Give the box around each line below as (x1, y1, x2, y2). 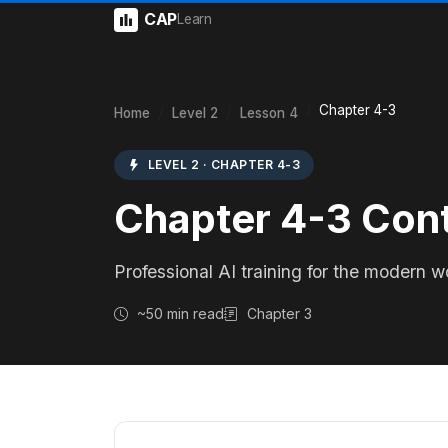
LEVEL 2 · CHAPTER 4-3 (144, 157, 301, 172)
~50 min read (132, 304, 224, 322)
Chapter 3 (242, 304, 312, 322)
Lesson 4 (240, 105, 298, 121)
